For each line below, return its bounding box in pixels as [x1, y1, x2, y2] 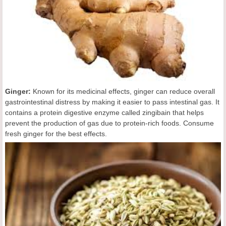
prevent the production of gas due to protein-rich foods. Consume [5, 119, 214, 127]
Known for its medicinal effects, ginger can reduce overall [31, 87, 215, 95]
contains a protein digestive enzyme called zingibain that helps [5, 108, 204, 117]
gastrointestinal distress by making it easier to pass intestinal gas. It [5, 97, 219, 106]
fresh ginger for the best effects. [5, 129, 107, 138]
